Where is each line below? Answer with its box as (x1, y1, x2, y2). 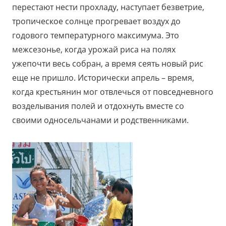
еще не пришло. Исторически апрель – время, (12, 72, 194, 83)
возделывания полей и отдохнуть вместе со (12, 100, 184, 111)
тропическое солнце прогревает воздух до (12, 16, 181, 27)
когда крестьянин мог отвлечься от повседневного (12, 86, 213, 97)
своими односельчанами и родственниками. (12, 115, 189, 126)
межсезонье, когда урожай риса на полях (12, 44, 176, 55)
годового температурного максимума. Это (12, 30, 179, 41)
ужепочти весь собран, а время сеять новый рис (12, 58, 203, 69)
